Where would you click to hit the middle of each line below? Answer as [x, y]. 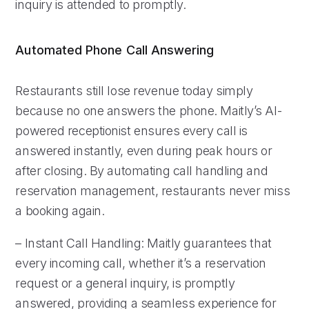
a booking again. [60, 210]
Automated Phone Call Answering [115, 50]
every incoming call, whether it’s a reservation [141, 263]
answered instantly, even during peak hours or [144, 150]
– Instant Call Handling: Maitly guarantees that [143, 243]
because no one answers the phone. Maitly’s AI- [149, 110]
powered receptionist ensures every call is [131, 130]
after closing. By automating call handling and [142, 170]
